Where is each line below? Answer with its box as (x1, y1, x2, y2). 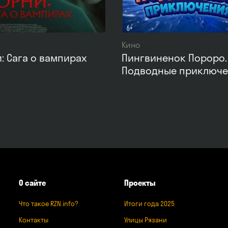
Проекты (124, 178, 156, 188)
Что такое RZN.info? (18, 199, 78, 208)
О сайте (18, 178, 46, 188)
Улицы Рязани (124, 216, 167, 224)
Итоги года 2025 (124, 199, 175, 208)
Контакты (18, 216, 48, 224)
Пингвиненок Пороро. (122, 51, 227, 64)
